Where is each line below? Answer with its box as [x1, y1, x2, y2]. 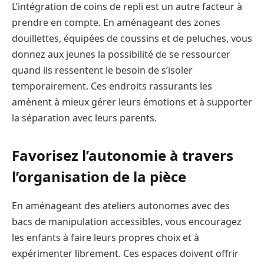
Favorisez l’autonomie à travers [12, 146, 233, 166]
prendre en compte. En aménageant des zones [12, 16, 220, 29]
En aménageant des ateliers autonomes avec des [12, 199, 230, 213]
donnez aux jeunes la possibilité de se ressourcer [12, 48, 230, 61]
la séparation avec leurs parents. [12, 111, 157, 124]
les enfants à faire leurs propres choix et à [12, 231, 199, 245]
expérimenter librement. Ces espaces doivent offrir [12, 247, 239, 260]
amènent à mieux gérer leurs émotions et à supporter [12, 95, 252, 108]
